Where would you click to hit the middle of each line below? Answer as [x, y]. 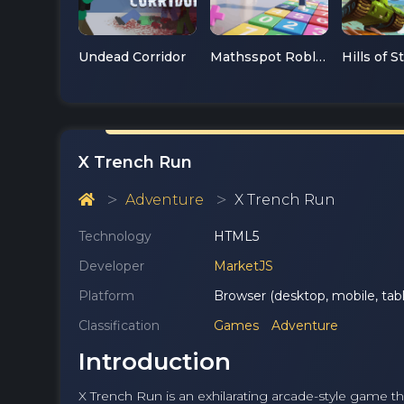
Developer [111, 266]
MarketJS [243, 266]
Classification [119, 326]
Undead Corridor [132, 57]
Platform [106, 296]
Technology [115, 237]
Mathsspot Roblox [320, 57]
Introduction [155, 362]
